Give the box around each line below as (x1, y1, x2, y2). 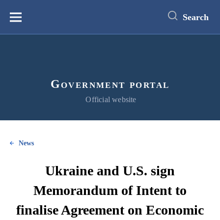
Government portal (50, 77, 170, 90)
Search (183, 12, 209, 22)
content (6, 11, 26, 18)
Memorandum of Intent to (33, 183, 187, 198)
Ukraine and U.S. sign (45, 163, 175, 178)
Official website (85, 95, 137, 104)
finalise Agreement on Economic (16, 202, 204, 218)
